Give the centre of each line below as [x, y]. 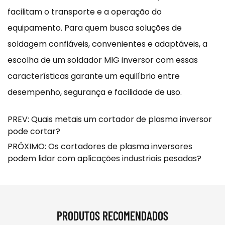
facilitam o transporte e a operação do [85, 12]
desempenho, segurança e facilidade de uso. [95, 92]
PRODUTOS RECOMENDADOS [113, 215]
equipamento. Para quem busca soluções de [95, 28]
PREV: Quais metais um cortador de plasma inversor [110, 119]
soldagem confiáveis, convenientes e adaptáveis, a [107, 44]
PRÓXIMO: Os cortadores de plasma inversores [100, 146]
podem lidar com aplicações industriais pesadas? [104, 158]
